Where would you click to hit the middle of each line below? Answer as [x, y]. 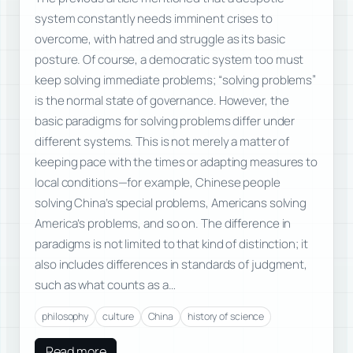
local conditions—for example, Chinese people [158, 182]
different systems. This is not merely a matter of [162, 141]
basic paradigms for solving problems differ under [165, 121]
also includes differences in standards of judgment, [171, 264]
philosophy [65, 317]
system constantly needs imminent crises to [154, 18]
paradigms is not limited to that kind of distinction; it [171, 243]
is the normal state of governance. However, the [162, 100]
